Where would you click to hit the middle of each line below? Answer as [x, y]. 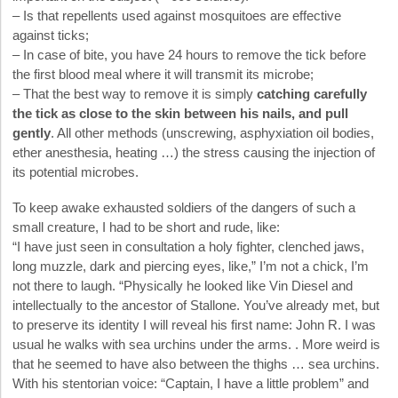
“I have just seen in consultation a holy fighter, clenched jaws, [188, 246]
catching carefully [312, 93]
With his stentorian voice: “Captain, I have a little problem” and [191, 383]
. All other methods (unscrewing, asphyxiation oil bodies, [212, 132]
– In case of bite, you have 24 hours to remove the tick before [189, 54]
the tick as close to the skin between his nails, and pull [180, 113]
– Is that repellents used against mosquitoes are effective [177, 15]
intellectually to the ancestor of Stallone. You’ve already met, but [196, 305]
